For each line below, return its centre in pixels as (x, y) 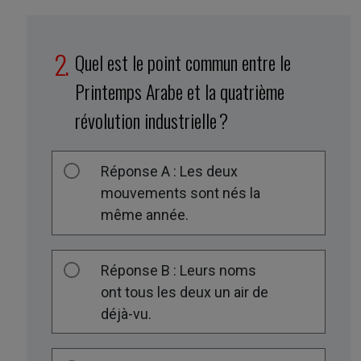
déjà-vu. (127, 313)
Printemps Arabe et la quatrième (180, 91)
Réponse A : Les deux (170, 171)
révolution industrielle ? (152, 120)
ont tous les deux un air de (185, 292)
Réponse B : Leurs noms (179, 270)
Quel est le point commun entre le (183, 62)
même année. (145, 215)
